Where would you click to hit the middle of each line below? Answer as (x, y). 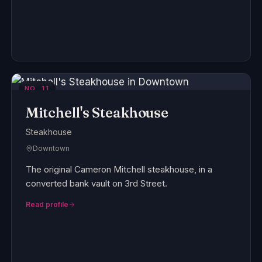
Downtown (51, 148)
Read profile (47, 204)
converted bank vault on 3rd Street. (96, 183)
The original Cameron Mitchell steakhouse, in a (119, 169)
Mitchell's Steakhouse (97, 112)
